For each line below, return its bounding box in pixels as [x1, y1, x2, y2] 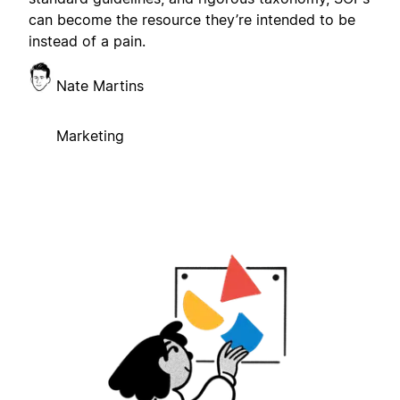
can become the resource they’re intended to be [29, 11, 355, 29]
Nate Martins [56, 77, 144, 96]
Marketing [56, 127, 124, 146]
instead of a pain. [29, 32, 146, 51]
